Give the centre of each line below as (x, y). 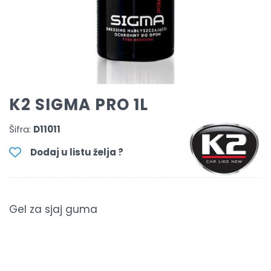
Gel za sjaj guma (53, 209)
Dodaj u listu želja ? (77, 152)
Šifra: (20, 129)
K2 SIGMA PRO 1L (79, 105)
